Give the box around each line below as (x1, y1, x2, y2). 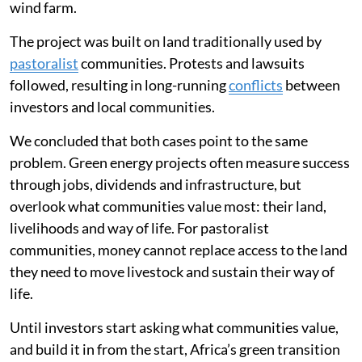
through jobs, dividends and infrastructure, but (10, 175, 301, 194)
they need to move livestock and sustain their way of (10, 263, 335, 281)
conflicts (229, 76, 283, 95)
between (283, 76, 340, 95)
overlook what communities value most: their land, (10, 197, 326, 216)
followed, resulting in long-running (10, 76, 229, 95)
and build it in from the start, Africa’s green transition (10, 340, 340, 359)
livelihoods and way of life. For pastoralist (10, 219, 269, 238)
